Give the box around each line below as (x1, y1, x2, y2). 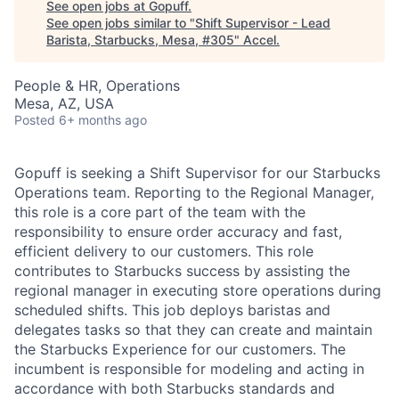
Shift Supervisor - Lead (195, 15, 330, 30)
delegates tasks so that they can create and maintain (14, 321, 372, 338)
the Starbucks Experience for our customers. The (14, 340, 346, 358)
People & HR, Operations (14, 77, 180, 94)
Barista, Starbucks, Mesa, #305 (46, 32, 234, 47)
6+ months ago (59, 112, 147, 127)
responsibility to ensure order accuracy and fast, (14, 223, 342, 240)
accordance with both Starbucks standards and (14, 379, 335, 397)
